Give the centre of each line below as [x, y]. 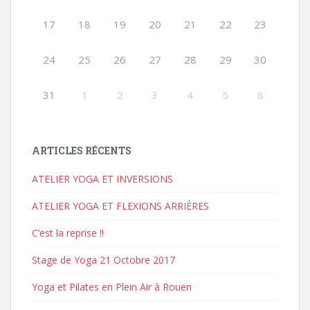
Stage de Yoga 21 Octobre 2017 [103, 260]
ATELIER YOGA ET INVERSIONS [102, 179]
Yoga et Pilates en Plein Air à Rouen [112, 287]
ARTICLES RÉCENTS [82, 151]
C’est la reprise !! [68, 233]
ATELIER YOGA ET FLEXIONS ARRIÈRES [120, 206]
